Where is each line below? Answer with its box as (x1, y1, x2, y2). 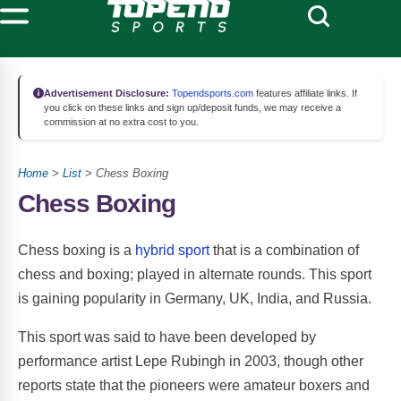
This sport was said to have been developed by (18, 328, 316, 345)
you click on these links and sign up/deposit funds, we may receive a (44, 102, 341, 113)
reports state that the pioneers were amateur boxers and (18, 377, 370, 393)
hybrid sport (135, 242, 209, 258)
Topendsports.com (169, 88, 253, 98)
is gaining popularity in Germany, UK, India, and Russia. (18, 290, 371, 306)
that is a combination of (209, 242, 359, 258)
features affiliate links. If (253, 88, 357, 98)
